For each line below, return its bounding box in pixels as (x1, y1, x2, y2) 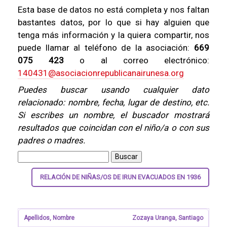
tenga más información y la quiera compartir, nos (18, 30, 209, 40)
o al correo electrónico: (64, 55, 210, 65)
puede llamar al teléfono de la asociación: (18, 43, 194, 53)
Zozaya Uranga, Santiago (132, 214, 203, 221)
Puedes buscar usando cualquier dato (18, 85, 209, 95)
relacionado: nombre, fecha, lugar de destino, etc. (18, 97, 209, 107)
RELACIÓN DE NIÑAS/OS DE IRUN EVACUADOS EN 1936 (40, 173, 201, 181)
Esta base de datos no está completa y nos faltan (18, 5, 209, 15)
